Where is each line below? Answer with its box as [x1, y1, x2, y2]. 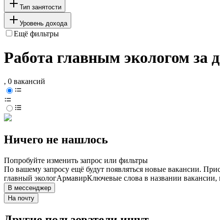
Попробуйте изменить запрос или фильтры [4, 156, 148, 165]
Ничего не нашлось [4, 133, 108, 146]
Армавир [56, 174, 87, 183]
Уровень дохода [20, 19, 67, 27]
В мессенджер [8, 184, 51, 192]
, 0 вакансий [4, 77, 45, 86]
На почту [8, 194, 34, 202]
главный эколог [4, 174, 56, 183]
